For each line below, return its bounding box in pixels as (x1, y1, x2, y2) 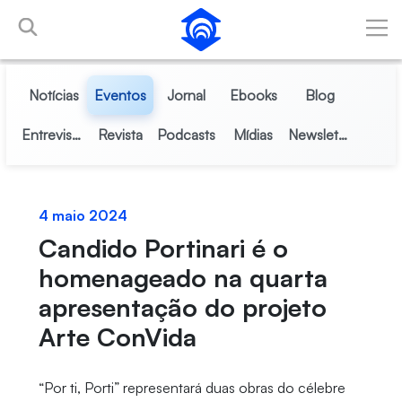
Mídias (233, 126, 274, 144)
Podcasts (157, 126, 216, 144)
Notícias (28, 86, 79, 104)
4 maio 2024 (38, 206, 127, 224)
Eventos (93, 86, 146, 104)
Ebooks (229, 86, 277, 104)
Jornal (167, 86, 206, 104)
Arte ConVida (38, 321, 197, 353)
